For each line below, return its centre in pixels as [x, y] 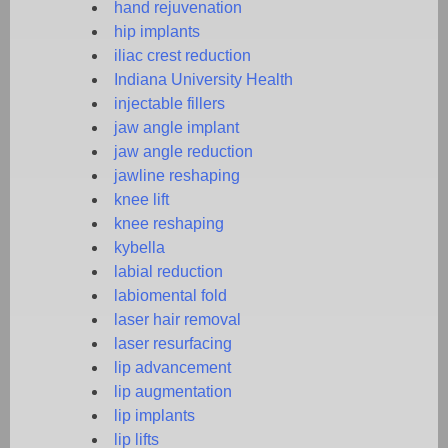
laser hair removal [177, 319]
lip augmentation [173, 391]
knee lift [141, 199]
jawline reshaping [177, 175]
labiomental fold [170, 295]
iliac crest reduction [182, 55]
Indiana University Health [203, 79]
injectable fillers [169, 103]
